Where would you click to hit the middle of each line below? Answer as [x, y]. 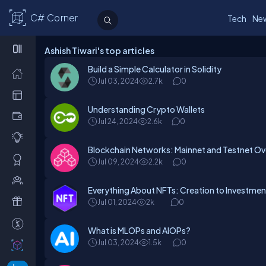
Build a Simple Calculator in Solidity [155, 69]
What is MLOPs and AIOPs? [139, 230]
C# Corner [54, 18]
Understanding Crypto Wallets [146, 109]
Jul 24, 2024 [118, 121]
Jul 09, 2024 [118, 161]
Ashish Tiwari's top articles [99, 50]
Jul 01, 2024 [117, 202]
